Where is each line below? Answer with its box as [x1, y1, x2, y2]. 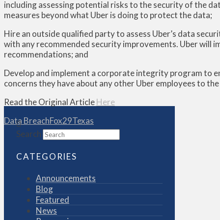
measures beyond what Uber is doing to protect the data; [4, 10, 212, 21]
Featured [36, 194, 69, 205]
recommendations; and [4, 49, 88, 60]
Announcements [36, 172, 96, 183]
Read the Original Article [4, 97, 96, 108]
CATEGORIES [16, 151, 78, 162]
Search [16, 129, 41, 139]
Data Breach [4, 115, 50, 126]
